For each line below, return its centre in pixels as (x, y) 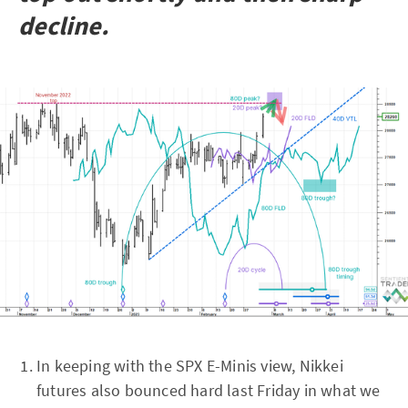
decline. (63, 25)
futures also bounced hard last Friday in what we (209, 390)
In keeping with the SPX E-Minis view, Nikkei (190, 365)
